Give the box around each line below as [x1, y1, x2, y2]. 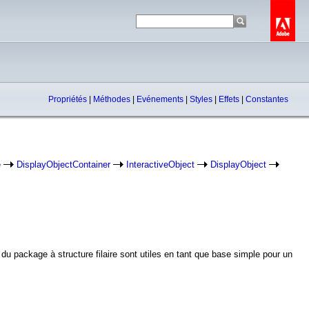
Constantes [246, 94, 288, 104]
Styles [190, 94, 215, 104]
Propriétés [48, 94, 89, 104]
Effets [219, 94, 241, 104]
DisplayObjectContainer [17, 159, 110, 170]
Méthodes [93, 94, 132, 104]
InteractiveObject [126, 159, 195, 170]
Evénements [137, 94, 186, 104]
